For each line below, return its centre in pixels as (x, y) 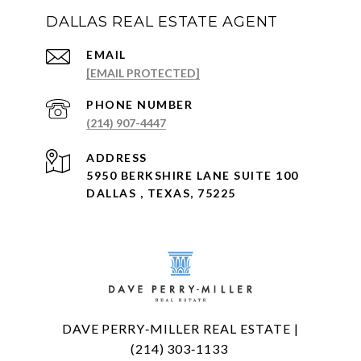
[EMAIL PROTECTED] (143, 73)
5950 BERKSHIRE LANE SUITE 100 (193, 176)
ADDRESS (117, 158)
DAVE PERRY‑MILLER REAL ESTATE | (180, 329)
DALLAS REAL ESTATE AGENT (162, 22)
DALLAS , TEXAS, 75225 (161, 193)
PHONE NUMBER (139, 105)
